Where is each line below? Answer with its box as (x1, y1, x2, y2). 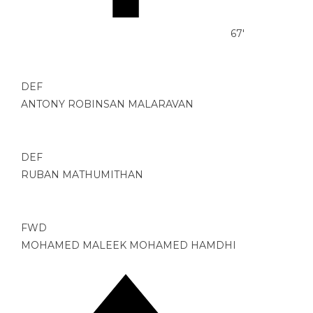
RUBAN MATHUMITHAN (21, 168, 143, 182)
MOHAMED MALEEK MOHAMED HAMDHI (21, 239, 236, 252)
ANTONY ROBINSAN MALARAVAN (21, 98, 194, 111)
